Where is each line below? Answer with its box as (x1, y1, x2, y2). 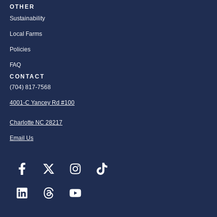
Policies (10, 46, 31, 53)
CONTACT (10, 73, 45, 80)
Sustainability (10, 15, 45, 22)
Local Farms (10, 31, 42, 37)
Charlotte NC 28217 (10, 119, 62, 126)
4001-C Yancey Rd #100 (10, 99, 75, 106)
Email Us (10, 135, 33, 141)
